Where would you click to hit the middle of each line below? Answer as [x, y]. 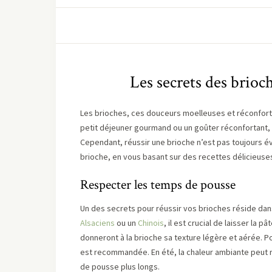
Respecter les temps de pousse [158, 185]
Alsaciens [97, 223]
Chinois [151, 223]
